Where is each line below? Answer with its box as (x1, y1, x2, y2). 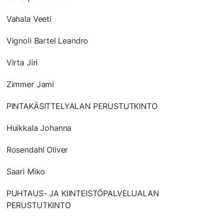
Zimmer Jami (6, 79, 55, 90)
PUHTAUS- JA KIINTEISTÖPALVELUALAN (6, 188, 159, 199)
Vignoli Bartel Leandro (6, 36, 89, 46)
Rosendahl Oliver (6, 145, 68, 155)
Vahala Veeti (6, 14, 52, 24)
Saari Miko (6, 166, 46, 177)
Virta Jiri (6, 57, 38, 68)
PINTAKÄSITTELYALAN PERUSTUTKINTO (6, 101, 158, 111)
